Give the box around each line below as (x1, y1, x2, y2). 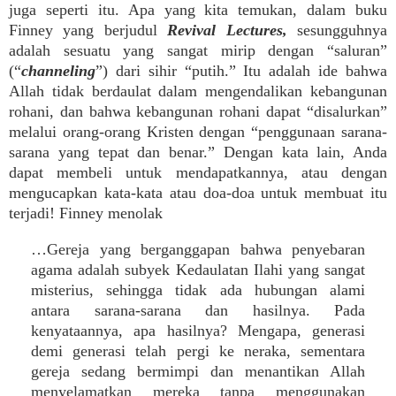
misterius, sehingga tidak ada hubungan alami (31, 281, 365, 299)
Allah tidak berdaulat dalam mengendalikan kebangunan (9, 82, 387, 100)
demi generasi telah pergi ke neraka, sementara (31, 342, 365, 360)
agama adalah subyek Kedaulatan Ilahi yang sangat (31, 261, 365, 278)
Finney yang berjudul (9, 21, 168, 39)
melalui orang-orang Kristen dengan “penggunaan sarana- (9, 123, 387, 141)
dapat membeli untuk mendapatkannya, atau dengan (9, 164, 387, 181)
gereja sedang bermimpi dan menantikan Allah (31, 362, 365, 380)
